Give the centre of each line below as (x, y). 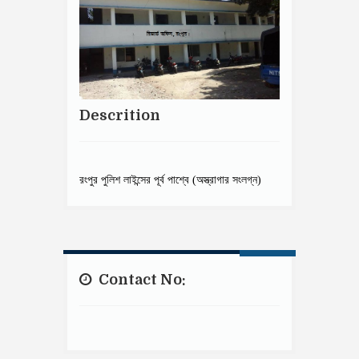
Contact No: (141, 279)
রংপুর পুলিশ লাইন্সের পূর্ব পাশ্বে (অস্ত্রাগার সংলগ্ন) (170, 179)
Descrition (120, 115)
